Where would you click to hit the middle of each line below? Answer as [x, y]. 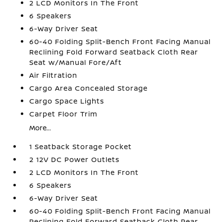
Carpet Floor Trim [64, 114]
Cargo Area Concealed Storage [89, 88]
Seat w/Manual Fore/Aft [76, 62]
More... [40, 128]
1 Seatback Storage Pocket [81, 146]
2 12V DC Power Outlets [75, 159]
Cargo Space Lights [67, 101]
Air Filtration [54, 75]
